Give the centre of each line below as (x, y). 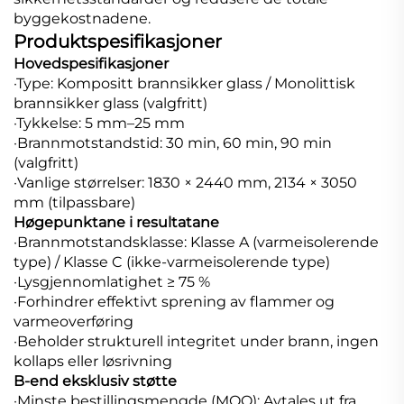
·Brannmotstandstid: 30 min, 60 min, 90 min (173, 143)
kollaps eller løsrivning (93, 362)
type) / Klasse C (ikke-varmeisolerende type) (172, 262)
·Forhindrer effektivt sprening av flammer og (174, 302)
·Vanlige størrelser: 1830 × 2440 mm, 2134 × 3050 (185, 183)
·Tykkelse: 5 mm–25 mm (99, 124)
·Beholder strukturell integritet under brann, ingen (196, 342)
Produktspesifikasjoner (118, 42)
